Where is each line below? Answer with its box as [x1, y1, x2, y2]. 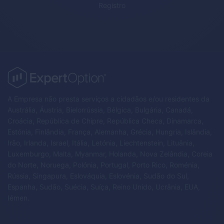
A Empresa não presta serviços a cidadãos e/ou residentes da [7, 94, 209, 103]
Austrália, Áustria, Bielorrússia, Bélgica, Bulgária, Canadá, [7, 105, 193, 114]
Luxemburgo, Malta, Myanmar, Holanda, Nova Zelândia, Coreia [7, 149, 212, 158]
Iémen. [7, 193, 29, 202]
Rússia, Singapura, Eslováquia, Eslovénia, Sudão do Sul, [7, 171, 189, 180]
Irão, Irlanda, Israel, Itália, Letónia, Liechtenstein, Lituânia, [7, 138, 194, 147]
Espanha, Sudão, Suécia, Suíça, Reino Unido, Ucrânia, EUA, [7, 182, 200, 191]
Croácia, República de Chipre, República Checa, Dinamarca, [7, 116, 203, 125]
